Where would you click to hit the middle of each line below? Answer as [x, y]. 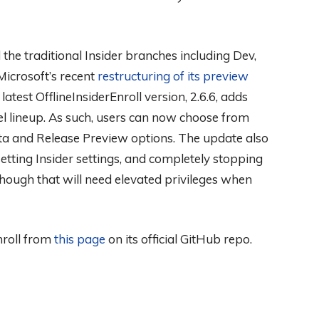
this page [80, 239]
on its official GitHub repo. [179, 239]
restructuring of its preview [173, 76]
